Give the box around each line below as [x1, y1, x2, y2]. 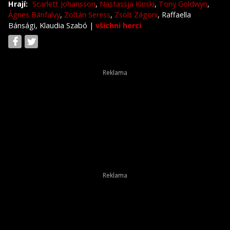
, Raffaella [158, 9, 191, 20]
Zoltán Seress [64, 9, 110, 20]
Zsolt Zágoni [114, 9, 158, 20]
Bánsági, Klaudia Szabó [8, 20, 89, 30]
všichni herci [95, 20, 141, 30]
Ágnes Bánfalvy [8, 9, 60, 20]
